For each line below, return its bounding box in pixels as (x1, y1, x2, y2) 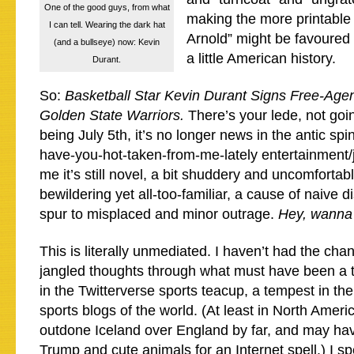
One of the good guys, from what (43, 2, 170, 12)
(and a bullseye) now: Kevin (54, 37, 160, 47)
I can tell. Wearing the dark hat (48, 20, 165, 29)
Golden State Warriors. (40, 107, 184, 123)
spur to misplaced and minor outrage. (40, 206, 278, 222)
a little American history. (186, 51, 336, 66)
